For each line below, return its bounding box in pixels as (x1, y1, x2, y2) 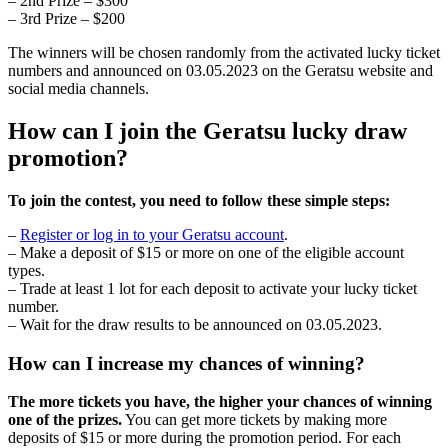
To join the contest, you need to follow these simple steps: (8, 192, 390, 210)
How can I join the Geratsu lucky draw (8, 118, 407, 145)
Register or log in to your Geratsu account (20, 226, 284, 244)
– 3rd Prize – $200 (8, 10, 125, 28)
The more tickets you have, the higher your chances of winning (8, 393, 432, 411)
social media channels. (8, 80, 149, 98)
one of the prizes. (8, 411, 122, 429)
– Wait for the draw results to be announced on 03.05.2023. (8, 316, 382, 334)
